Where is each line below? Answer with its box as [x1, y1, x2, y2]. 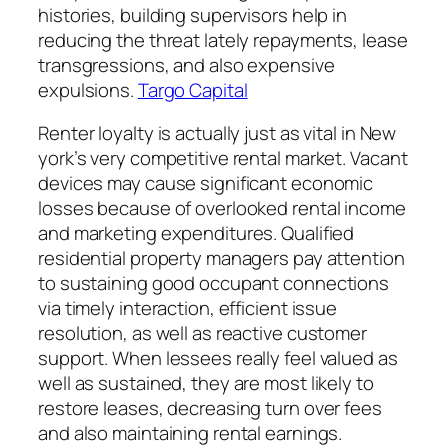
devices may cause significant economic [38, 170, 374, 197]
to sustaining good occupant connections [38, 270, 390, 297]
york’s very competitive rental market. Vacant [38, 145, 408, 172]
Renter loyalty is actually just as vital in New [38, 120, 397, 147]
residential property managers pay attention [38, 245, 405, 272]
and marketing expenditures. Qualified [38, 220, 355, 247]
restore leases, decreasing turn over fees [38, 395, 382, 422]
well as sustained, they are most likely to [38, 370, 374, 397]
